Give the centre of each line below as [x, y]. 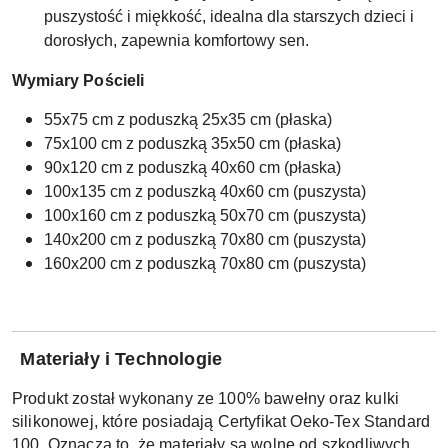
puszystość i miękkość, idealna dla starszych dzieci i [229, 16]
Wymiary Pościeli [78, 80]
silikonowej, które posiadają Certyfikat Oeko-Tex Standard [221, 421]
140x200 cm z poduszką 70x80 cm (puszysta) [205, 239]
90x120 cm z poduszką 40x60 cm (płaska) [192, 167]
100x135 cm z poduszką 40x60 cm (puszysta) [205, 191]
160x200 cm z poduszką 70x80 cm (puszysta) [205, 263]
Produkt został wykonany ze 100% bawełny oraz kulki [206, 398]
